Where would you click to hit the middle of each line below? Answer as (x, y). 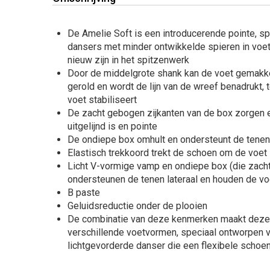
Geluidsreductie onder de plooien (137, 206)
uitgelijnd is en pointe (112, 126)
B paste (85, 193)
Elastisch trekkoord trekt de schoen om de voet (167, 153)
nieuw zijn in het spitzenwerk (128, 60)
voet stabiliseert (102, 100)
